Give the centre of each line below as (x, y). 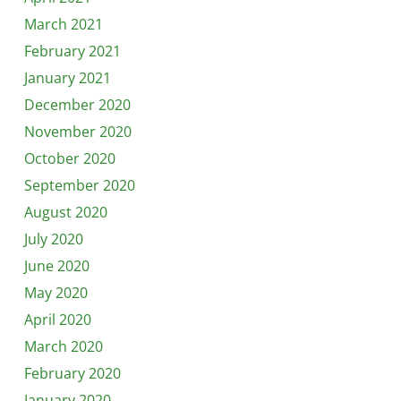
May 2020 (55, 293)
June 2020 (56, 266)
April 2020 (57, 320)
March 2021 (63, 24)
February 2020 (72, 373)
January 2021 (67, 78)
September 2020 (79, 185)
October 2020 (69, 158)
